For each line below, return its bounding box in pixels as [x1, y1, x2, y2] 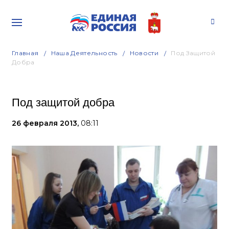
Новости [129, 49, 159, 57]
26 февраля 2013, [12, 119, 81, 128]
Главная [12, 49, 39, 57]
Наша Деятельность [51, 49, 118, 57]
